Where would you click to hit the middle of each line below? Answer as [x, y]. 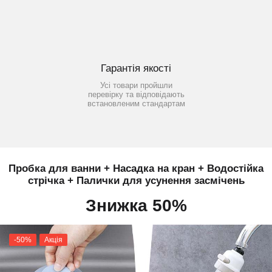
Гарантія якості [136, 69]
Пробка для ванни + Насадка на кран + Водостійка [136, 169]
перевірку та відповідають [136, 95]
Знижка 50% [136, 206]
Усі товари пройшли [136, 86]
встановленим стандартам [136, 104]
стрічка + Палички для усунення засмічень [136, 181]
